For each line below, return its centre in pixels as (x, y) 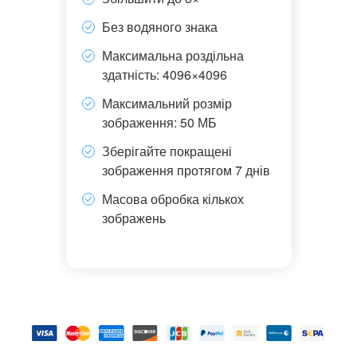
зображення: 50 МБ (159, 122)
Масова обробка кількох (173, 199)
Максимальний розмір (167, 103)
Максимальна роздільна (173, 55)
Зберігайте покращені (167, 151)
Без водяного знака (159, 27)
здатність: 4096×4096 (164, 75)
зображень (133, 218)
